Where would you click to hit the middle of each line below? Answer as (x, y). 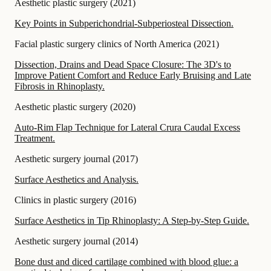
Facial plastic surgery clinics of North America (103, 44)
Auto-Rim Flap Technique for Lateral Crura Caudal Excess (127, 127)
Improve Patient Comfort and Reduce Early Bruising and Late (133, 75)
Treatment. (35, 138)
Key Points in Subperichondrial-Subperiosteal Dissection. (124, 23)
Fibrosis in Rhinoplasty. (60, 86)
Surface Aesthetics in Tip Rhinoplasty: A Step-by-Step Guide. (132, 220)
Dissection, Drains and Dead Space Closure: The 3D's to (123, 64)
